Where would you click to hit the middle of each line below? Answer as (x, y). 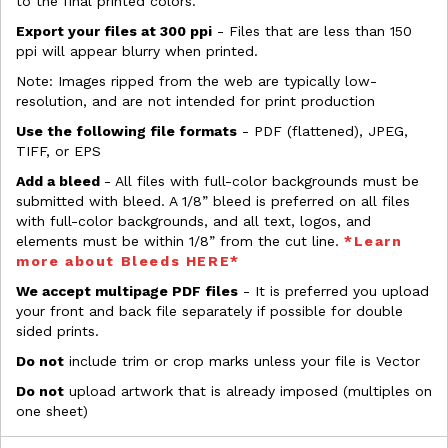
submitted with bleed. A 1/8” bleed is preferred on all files (213, 201)
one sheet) (52, 411)
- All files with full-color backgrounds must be (261, 181)
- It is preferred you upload (333, 291)
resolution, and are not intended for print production (195, 101)
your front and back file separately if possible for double (209, 311)
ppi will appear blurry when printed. (137, 51)
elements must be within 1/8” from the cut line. (180, 241)
